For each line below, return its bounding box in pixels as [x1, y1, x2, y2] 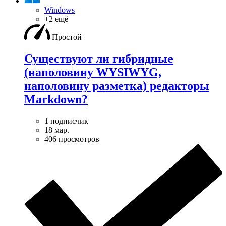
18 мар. [44, 125, 69, 134]
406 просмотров [44, 134, 99, 143]
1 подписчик [44, 116, 88, 125]
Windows [44, 5, 75, 14]
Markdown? [24, 92, 88, 106]
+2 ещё [44, 14, 68, 23]
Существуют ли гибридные [24, 51, 173, 65]
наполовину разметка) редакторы [24, 79, 209, 92]
